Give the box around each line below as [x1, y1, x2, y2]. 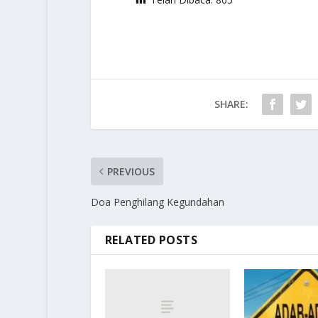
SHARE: [214, 97, 248, 111]
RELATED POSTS [104, 232, 198, 248]
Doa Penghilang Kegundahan [90, 195, 224, 209]
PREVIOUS [106, 165, 155, 179]
